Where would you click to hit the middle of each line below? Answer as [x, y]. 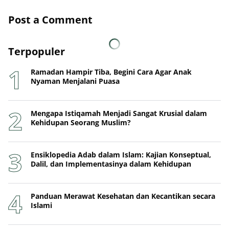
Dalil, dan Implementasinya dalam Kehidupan [111, 164]
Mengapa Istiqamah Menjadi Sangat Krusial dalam [119, 113]
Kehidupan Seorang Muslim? [81, 123]
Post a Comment [50, 20]
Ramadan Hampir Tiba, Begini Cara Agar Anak [111, 72]
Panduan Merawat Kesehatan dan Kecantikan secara [123, 196]
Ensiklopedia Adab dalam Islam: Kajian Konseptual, [121, 155]
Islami [41, 205]
